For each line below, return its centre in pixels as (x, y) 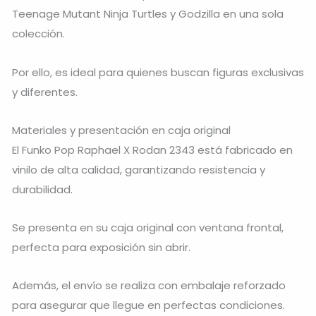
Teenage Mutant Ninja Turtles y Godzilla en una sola (148, 14)
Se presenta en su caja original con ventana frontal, (148, 228)
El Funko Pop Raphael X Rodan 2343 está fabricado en (152, 150)
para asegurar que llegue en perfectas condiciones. (148, 305)
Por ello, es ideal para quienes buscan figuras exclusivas (158, 72)
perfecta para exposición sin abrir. (101, 248)
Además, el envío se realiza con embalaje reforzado (149, 286)
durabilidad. (42, 189)
